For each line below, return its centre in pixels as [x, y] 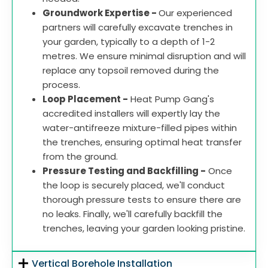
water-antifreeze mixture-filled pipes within [140, 128]
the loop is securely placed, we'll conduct [134, 185]
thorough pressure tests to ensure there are [142, 200]
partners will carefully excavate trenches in [138, 28]
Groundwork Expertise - [100, 13]
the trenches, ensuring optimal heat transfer [142, 142]
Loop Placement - [85, 99]
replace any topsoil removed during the [131, 71]
